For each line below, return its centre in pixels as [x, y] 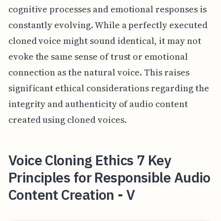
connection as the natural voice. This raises [99, 73]
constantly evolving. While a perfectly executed [108, 25]
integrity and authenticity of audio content [98, 104]
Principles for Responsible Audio [109, 178]
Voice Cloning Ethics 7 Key [90, 160]
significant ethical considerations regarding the [109, 88]
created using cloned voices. [67, 120]
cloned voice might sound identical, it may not [105, 41]
